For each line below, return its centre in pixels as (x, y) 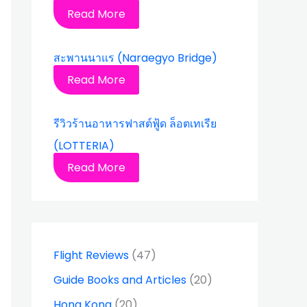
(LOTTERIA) (84, 146)
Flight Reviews (91, 255)
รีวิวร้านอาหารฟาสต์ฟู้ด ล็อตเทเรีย (135, 124)
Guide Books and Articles (120, 280)
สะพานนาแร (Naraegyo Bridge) (135, 58)
